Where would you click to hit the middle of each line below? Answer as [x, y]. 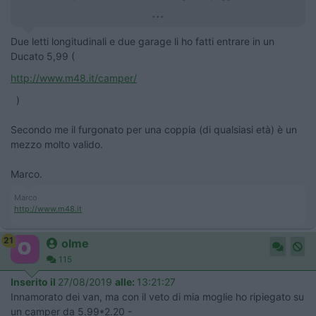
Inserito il [34, 281]
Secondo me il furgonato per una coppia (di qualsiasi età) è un [154, 129]
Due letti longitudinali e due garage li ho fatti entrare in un [142, 41]
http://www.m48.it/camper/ [74, 78]
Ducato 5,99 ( [44, 56]
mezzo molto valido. [57, 144]
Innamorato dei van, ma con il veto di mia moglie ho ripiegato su [157, 296]
